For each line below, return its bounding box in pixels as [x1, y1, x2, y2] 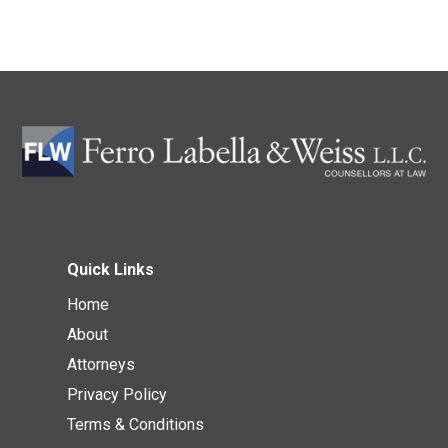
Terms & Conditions [67, 415, 205, 435]
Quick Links [67, 260, 155, 280]
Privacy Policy [67, 385, 168, 405]
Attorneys [67, 355, 136, 375]
